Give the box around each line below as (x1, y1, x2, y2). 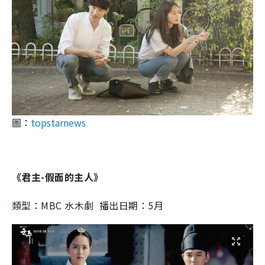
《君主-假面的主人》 (12, 170, 104, 185)
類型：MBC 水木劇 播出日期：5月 (12, 198, 164, 213)
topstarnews (31, 115, 86, 130)
